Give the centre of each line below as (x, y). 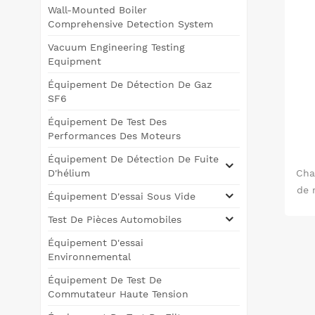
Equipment (75, 61)
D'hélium (69, 173)
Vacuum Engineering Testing (116, 47)
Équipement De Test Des (107, 121)
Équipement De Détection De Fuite (133, 159)
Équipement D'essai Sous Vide (122, 196)
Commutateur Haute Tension (118, 294)
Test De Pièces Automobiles (115, 219)
